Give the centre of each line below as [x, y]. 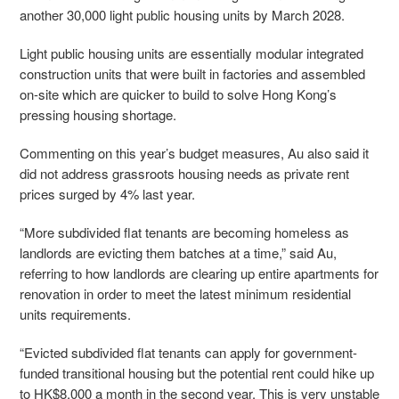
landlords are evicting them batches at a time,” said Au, [178, 253]
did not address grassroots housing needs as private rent [184, 174]
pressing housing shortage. [98, 115]
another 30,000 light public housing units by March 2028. [184, 15]
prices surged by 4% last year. [109, 194]
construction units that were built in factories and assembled [192, 74]
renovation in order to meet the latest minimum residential [185, 294]
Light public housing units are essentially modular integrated [191, 53]
